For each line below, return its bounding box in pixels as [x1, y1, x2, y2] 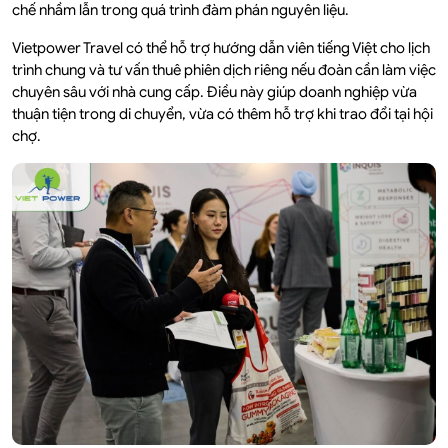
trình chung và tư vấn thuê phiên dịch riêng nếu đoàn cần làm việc [12, 60, 436, 79]
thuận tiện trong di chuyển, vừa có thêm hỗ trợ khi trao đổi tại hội [12, 104, 433, 123]
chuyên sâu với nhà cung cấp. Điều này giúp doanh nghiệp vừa [12, 82, 417, 101]
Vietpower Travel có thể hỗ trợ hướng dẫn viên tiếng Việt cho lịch [12, 38, 430, 57]
